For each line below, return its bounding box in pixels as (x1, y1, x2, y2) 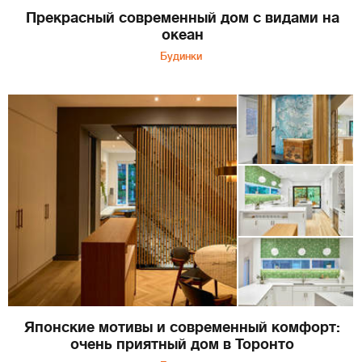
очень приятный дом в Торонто (70, 336, 294, 353)
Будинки (160, 49, 202, 62)
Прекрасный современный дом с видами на (25, 9, 339, 26)
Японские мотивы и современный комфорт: (24, 319, 340, 336)
